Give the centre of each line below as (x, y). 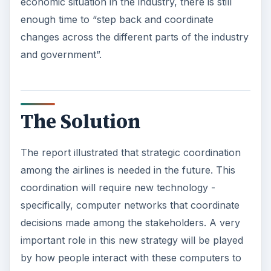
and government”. (61, 54)
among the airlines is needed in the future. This (128, 170)
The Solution (80, 122)
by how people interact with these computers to (131, 258)
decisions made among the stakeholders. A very (130, 223)
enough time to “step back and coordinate (117, 19)
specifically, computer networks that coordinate (130, 205)
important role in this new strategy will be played (132, 240)
